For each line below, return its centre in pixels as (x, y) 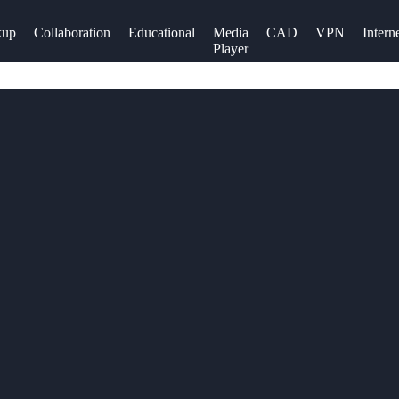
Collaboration (72, 33)
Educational (162, 33)
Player (231, 49)
